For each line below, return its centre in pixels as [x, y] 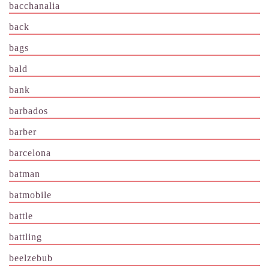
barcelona [30, 153]
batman [25, 174]
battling [26, 237]
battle [21, 216]
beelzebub [31, 258]
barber [23, 131]
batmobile [30, 195]
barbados [29, 110]
